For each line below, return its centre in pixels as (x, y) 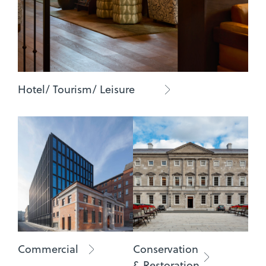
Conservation (166, 249)
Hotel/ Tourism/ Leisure (76, 89)
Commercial (48, 249)
